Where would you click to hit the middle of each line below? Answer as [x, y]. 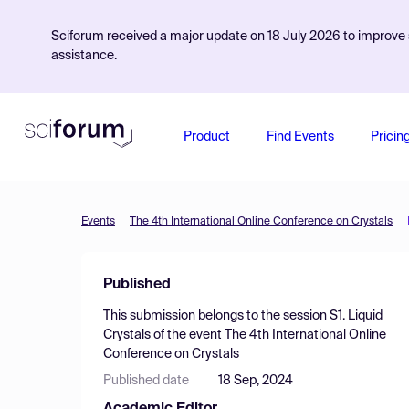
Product [206, 137]
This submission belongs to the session [216, 316]
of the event [188, 335]
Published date [146, 381]
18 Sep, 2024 [256, 381]
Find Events [300, 137]
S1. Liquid [356, 316]
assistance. [84, 56]
